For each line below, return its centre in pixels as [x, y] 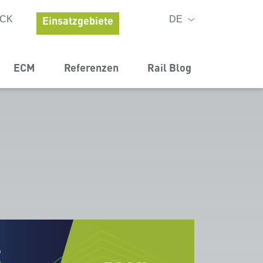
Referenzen [91, 67]
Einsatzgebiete [78, 20]
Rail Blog [169, 67]
